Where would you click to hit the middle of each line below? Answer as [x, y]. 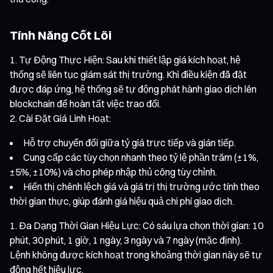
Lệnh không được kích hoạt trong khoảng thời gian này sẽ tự [136, 254]
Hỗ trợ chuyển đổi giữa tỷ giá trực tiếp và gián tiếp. [129, 142]
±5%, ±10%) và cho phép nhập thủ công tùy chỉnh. [113, 172]
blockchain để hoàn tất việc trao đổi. [85, 103]
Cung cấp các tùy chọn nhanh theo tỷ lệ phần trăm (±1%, [141, 157]
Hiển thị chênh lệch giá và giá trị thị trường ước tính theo [141, 186]
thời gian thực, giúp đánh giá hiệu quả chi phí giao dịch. [122, 201]
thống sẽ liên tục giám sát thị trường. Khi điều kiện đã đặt [128, 74]
